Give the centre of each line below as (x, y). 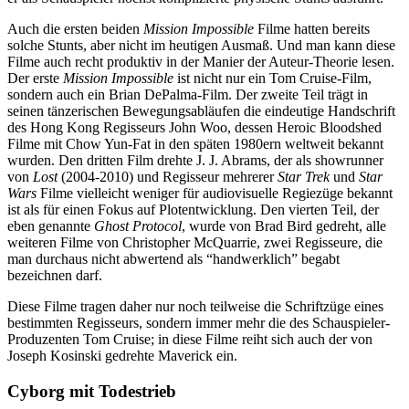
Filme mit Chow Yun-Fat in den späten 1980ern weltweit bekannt (195, 144)
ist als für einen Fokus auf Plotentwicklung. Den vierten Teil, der (193, 210)
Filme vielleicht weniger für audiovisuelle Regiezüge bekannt (215, 194)
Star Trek (304, 177)
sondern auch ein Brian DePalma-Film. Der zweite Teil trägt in (188, 95)
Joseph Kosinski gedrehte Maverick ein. (122, 356)
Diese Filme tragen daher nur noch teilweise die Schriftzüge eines (195, 307)
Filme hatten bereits (312, 29)
